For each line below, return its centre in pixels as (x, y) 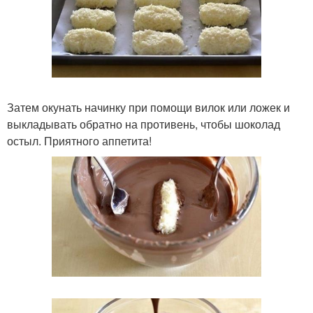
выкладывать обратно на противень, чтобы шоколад (144, 124)
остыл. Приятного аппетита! (79, 140)
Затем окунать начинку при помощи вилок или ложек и (148, 107)
